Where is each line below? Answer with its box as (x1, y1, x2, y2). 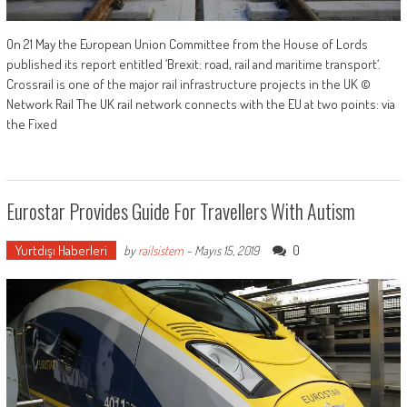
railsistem (137, 242, 184, 258)
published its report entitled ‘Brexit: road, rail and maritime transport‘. (5, 55, 381, 73)
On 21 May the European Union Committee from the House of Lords (5, 35, 368, 53)
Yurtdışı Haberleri (15, 241, 107, 259)
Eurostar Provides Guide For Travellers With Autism (5, 195, 355, 225)
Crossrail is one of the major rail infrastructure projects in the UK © (5, 74, 371, 93)
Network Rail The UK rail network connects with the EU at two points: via (5, 94, 395, 113)
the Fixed (5, 114, 57, 133)
